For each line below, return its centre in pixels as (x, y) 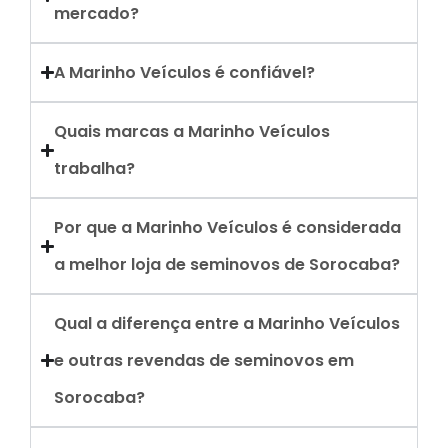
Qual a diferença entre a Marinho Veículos (227, 323)
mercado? (97, 13)
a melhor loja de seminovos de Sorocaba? (227, 264)
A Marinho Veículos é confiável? (185, 72)
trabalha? (95, 168)
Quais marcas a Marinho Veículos (192, 131)
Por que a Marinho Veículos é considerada (228, 227)
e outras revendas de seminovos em (204, 360)
